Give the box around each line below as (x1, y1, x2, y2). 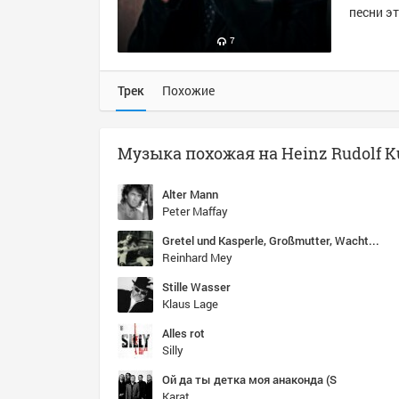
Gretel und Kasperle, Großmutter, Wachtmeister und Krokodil (369, 232, 379, 248)
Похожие (162, 82, 215, 99)
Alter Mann (162, 186, 218, 202)
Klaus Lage (162, 296, 218, 312)
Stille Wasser (162, 279, 231, 295)
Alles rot (162, 325, 205, 341)
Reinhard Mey (162, 249, 232, 265)
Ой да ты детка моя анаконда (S (162, 371, 337, 387)
